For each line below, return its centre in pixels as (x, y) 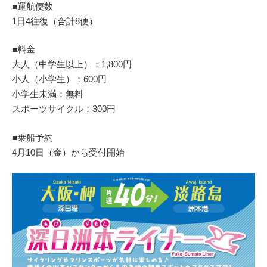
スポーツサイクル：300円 (64, 109)
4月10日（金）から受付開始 (68, 152)
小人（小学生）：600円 (59, 79)
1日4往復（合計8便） (55, 21)
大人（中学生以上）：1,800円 (72, 64)
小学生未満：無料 (48, 94)
